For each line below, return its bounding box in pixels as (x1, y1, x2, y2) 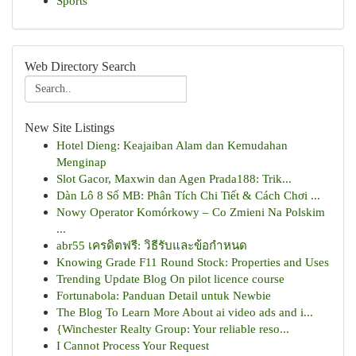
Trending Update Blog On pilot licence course (56, 272, 284, 285)
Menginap (56, 155, 106, 168)
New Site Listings (25, 121, 114, 134)
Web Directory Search (25, 60, 136, 73)
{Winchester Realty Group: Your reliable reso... (56, 322, 289, 335)
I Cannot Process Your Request (56, 339, 209, 352)
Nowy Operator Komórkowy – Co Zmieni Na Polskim (56, 205, 325, 219)
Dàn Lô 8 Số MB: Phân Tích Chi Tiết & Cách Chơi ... (56, 188, 320, 202)
